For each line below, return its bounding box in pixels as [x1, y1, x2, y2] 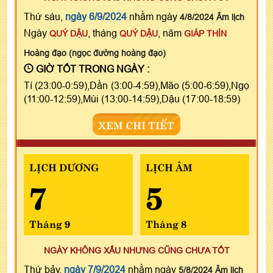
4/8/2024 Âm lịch [180, 12, 244, 22]
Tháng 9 [29, 215, 70, 230]
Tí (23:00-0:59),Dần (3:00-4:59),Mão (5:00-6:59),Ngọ [24, 79, 249, 91]
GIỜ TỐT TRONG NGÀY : [34, 63, 149, 74]
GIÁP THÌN [184, 28, 227, 38]
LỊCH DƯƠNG [29, 158, 99, 174]
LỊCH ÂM [145, 158, 193, 174]
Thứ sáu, [24, 10, 65, 22]
